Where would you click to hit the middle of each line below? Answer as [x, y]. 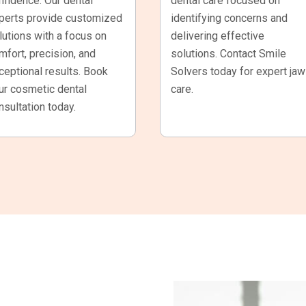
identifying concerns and [229, 18]
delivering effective [218, 36]
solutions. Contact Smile [228, 53]
